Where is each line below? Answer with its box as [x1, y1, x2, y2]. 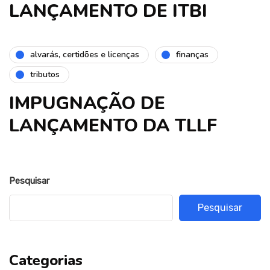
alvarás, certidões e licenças [30, 49, 139, 61]
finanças [176, 49, 209, 61]
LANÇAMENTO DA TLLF [9, 113, 217, 138]
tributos [30, 69, 60, 81]
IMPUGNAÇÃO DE [9, 90, 165, 116]
